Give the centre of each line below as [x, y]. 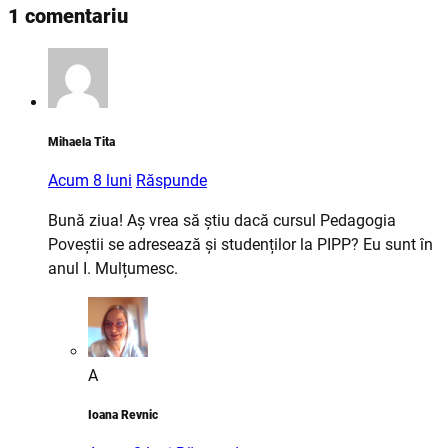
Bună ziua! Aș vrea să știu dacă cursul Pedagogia [222, 221]
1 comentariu [68, 16]
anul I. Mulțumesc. [113, 269]
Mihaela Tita [81, 141]
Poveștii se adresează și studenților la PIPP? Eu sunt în [240, 245]
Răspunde [171, 180]
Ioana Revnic [123, 415]
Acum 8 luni [90, 180]
